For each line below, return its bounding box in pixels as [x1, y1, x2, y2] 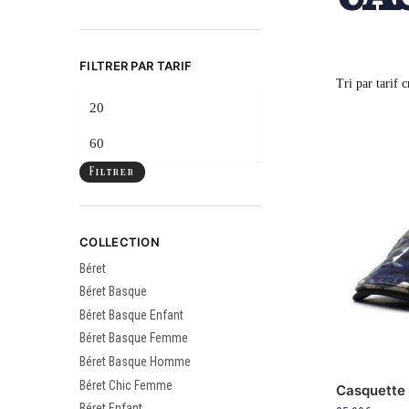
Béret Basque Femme [79, 330, 188, 346]
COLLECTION [79, 235, 160, 250]
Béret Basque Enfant [79, 307, 184, 322]
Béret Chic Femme [79, 377, 173, 393]
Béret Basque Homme [79, 354, 191, 370]
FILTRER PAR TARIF [79, 58, 193, 73]
